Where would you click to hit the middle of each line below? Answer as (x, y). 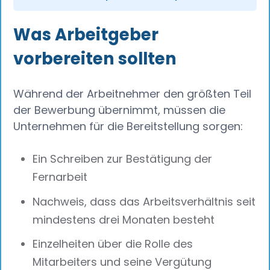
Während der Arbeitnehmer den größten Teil (133, 94)
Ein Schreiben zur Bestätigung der (123, 159)
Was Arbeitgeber (86, 35)
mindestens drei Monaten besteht (124, 219)
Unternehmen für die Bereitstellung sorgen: (128, 127)
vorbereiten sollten (95, 59)
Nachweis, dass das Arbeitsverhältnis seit (144, 201)
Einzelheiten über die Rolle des (113, 244)
